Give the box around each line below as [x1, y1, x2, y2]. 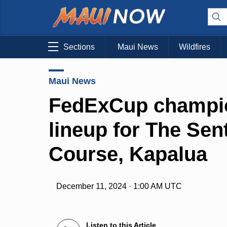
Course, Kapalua [49, 142, 207, 165]
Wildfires [179, 43, 210, 52]
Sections [63, 43, 95, 52]
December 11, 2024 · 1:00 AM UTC [56, 182, 182, 191]
